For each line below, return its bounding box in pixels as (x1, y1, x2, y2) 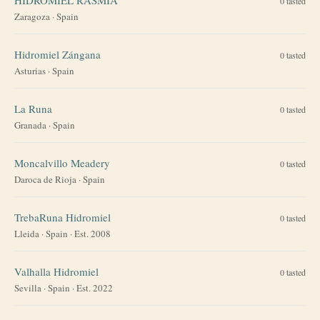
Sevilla (14, 281, 41, 294)
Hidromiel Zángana (14, 46, 101, 61)
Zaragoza (14, 9, 50, 23)
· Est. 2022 (70, 281, 113, 294)
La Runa (14, 101, 52, 116)
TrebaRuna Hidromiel (14, 209, 111, 224)
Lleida (14, 226, 39, 240)
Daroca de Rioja (14, 172, 76, 186)
